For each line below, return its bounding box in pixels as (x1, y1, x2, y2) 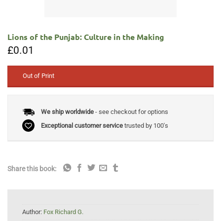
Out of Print (23, 72, 54, 80)
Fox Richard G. (43, 208, 83, 216)
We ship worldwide (40, 108, 94, 116)
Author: (22, 208, 43, 216)
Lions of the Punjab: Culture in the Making (7, 31, 164, 42)
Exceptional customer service (40, 121, 123, 129)
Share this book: (7, 165, 56, 173)
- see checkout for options (93, 108, 168, 116)
